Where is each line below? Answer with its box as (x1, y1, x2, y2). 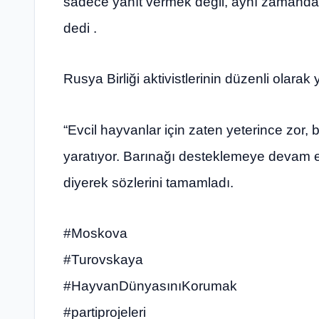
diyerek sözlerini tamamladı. (63, 174, 234, 190)
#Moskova (63, 226, 127, 241)
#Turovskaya (63, 252, 143, 268)
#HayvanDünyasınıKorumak (63, 278, 237, 294)
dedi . (63, 20, 97, 36)
